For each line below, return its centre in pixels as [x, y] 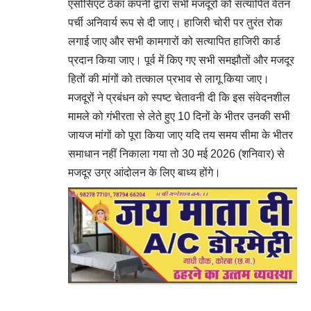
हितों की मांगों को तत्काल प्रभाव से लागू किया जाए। [169, 79]
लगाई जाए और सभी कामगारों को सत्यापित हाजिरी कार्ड [174, 41]
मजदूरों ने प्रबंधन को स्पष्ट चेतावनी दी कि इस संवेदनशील [179, 98]
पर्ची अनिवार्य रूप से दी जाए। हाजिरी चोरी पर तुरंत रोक [175, 23]
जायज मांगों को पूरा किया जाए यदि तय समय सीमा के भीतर [180, 135]
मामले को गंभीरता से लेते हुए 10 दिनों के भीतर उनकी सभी [179, 116]
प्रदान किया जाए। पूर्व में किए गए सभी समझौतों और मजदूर [181, 60]
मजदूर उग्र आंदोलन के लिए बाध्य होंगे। [144, 173]
